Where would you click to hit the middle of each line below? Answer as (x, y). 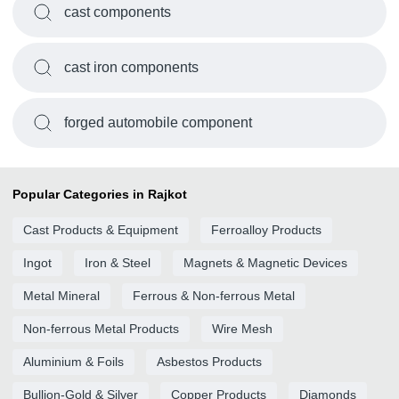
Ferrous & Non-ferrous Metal (214, 296)
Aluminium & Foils (73, 362)
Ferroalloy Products (266, 230)
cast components (118, 12)
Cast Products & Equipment (101, 230)
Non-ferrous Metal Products (101, 329)
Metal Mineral (61, 296)
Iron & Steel (118, 263)
